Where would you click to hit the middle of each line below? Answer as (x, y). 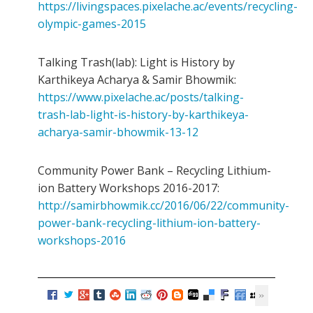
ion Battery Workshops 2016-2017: (129, 188)
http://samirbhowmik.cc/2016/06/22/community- (163, 206)
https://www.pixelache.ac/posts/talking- (141, 97)
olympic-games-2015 (92, 24)
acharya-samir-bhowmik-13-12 (118, 132)
